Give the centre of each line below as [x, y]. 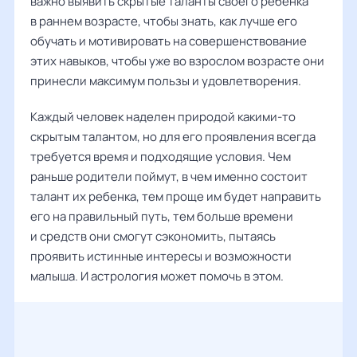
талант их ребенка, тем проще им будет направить [176, 196]
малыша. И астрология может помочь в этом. [157, 276]
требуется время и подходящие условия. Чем [161, 157]
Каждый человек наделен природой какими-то [163, 117]
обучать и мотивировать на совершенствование [169, 41]
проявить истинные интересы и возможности [161, 256]
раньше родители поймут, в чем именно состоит [169, 177]
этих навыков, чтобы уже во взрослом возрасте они [177, 61]
